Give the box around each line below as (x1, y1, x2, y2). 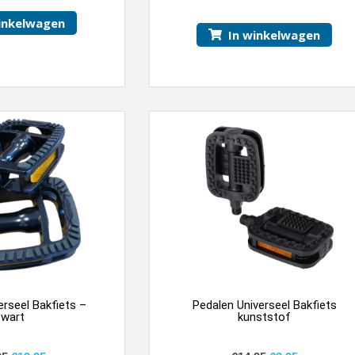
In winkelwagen (228, 26, 321, 43)
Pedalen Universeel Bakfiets (192, 297, 337, 312)
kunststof (238, 309, 292, 324)
